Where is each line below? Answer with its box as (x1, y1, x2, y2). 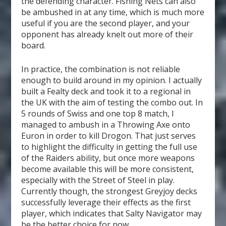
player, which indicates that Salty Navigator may (21, 208, 202, 219)
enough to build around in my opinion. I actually (21, 75, 202, 86)
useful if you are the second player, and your (21, 17, 190, 29)
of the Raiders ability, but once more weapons (21, 152, 195, 164)
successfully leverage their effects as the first (21, 197, 191, 208)
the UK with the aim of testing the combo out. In (21, 97, 203, 108)
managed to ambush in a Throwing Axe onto (21, 119, 191, 131)
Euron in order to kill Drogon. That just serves (21, 130, 196, 142)
